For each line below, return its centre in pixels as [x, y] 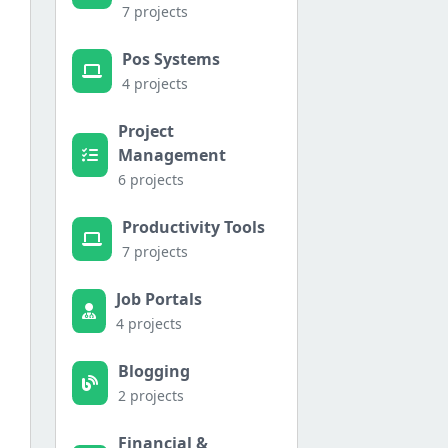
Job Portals [159, 299]
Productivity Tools [193, 227]
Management [172, 155]
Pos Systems [171, 59]
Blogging [154, 371]
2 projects [151, 396]
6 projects [151, 180]
